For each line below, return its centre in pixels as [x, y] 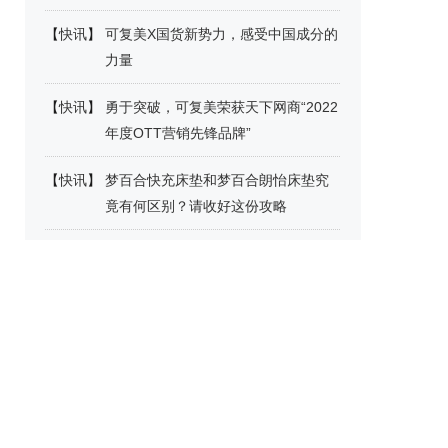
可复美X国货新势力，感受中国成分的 [221, 34]
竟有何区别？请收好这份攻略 [196, 206]
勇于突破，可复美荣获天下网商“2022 [221, 107]
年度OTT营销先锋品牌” [178, 133]
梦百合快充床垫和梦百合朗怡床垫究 [217, 180]
